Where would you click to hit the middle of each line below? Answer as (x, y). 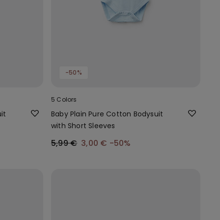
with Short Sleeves (83, 125)
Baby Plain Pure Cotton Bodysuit (107, 114)
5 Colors (64, 99)
